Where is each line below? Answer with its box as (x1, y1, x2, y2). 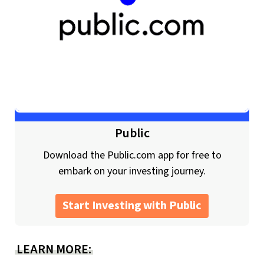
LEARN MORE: (16, 240, 91, 258)
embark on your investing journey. (58, 163, 206, 179)
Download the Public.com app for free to (42, 147, 222, 163)
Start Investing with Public (62, 197, 202, 214)
